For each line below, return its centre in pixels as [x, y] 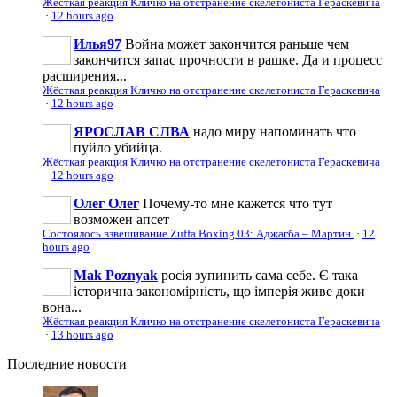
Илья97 [97, 43]
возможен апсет [121, 219]
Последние [40, 363]
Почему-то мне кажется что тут [237, 203]
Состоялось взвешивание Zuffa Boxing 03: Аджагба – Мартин [198, 234]
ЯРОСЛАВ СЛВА [132, 131]
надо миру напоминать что [275, 131]
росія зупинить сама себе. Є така [260, 275]
